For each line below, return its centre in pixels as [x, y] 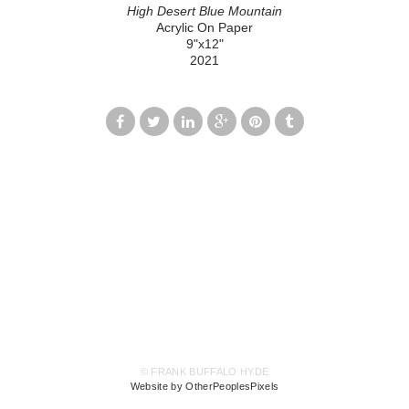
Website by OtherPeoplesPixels [204, 387]
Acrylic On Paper [204, 27]
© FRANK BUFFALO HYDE [204, 372]
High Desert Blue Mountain [204, 11]
